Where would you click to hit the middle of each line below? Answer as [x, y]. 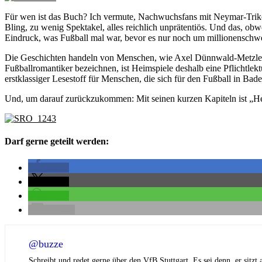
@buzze [46, 244]
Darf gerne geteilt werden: [57, 142]
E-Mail [60, 210]
